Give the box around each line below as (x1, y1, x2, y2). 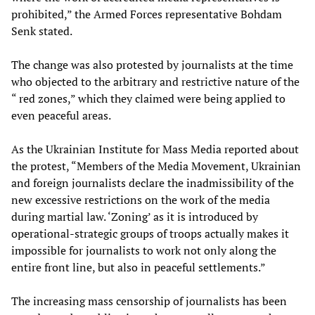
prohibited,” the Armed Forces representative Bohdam (11, 6, 282, 22)
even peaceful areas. (11, 108, 111, 124)
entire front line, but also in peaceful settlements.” (11, 259, 266, 276)
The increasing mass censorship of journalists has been (11, 293, 287, 309)
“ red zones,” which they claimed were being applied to (11, 91, 285, 107)
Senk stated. (11, 23, 72, 39)
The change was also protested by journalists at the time (11, 57, 293, 73)
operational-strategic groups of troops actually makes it (11, 226, 289, 242)
